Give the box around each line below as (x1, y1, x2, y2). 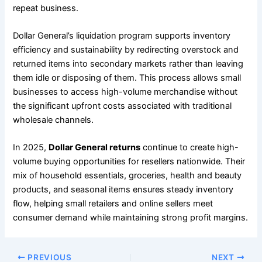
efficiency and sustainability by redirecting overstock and (13, 44, 239, 55)
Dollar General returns (49, 142, 141, 153)
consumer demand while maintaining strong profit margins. (13, 212, 249, 223)
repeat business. (13, 2, 79, 13)
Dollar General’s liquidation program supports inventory (13, 30, 231, 41)
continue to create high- (140, 142, 239, 153)
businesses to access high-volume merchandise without (13, 86, 238, 97)
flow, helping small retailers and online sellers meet (13, 198, 213, 209)
